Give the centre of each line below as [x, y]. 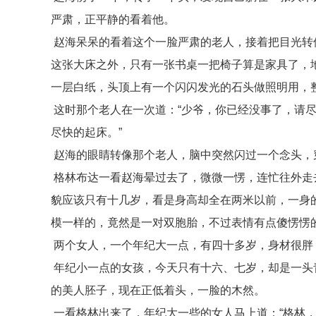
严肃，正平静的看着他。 [113, 19]
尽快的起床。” [86, 132]
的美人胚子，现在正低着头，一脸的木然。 [158, 290]
